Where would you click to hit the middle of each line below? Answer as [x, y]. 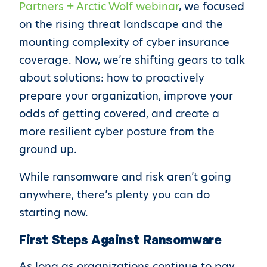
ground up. [48, 149]
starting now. [54, 212]
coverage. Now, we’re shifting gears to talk [132, 60]
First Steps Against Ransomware [120, 240]
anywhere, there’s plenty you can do [114, 195]
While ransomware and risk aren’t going [125, 177]
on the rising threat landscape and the [121, 24]
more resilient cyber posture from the [117, 131]
